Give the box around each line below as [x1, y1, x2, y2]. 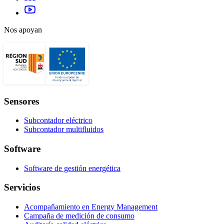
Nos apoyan [4, 25, 42, 34]
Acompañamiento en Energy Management [24, 202, 157, 211]
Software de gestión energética [24, 163, 120, 172]
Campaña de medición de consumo [24, 211, 134, 220]
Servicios [4, 182, 40, 193]
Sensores [4, 95, 39, 106]
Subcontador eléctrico [24, 116, 92, 125]
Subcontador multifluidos [24, 125, 103, 134]
